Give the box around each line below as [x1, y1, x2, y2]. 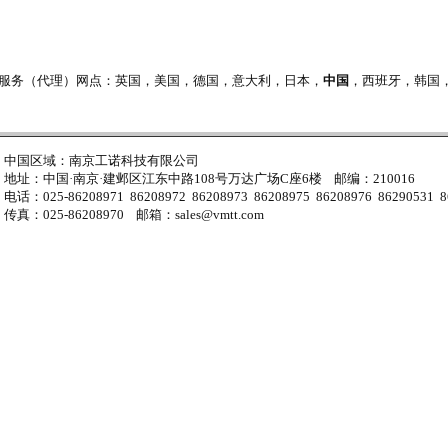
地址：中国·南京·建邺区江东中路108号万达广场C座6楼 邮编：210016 [4, 171, 415, 186]
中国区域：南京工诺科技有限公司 [4, 153, 199, 168]
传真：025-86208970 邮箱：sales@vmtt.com [4, 207, 264, 222]
